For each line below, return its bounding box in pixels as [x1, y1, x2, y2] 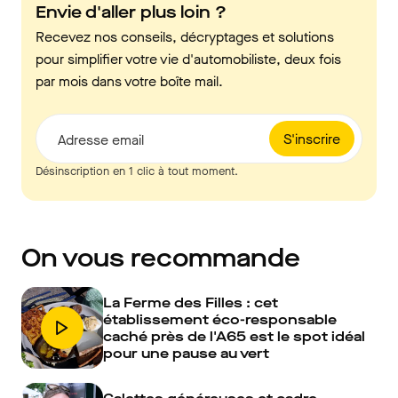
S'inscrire [283, 129, 340, 148]
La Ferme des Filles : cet [103, 293, 278, 313]
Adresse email [58, 131, 144, 150]
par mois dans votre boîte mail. [36, 72, 223, 92]
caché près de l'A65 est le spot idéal [103, 327, 365, 346]
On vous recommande [21, 242, 300, 275]
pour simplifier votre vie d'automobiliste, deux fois [36, 50, 341, 69]
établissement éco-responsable [103, 310, 337, 330]
